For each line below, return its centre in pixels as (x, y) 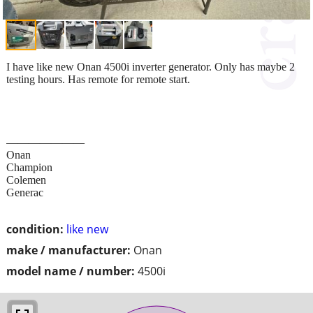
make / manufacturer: (68, 250)
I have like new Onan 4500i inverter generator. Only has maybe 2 (151, 66)
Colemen (26, 180)
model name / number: (71, 271)
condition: (35, 229)
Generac (25, 192)
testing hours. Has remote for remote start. (98, 79)
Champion (29, 167)
